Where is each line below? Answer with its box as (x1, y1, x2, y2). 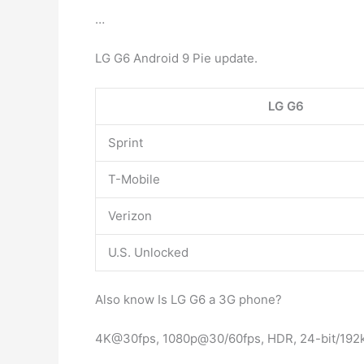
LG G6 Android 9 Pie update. (95, 50, 258, 66)
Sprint (108, 135, 143, 150)
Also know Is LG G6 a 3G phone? (95, 291, 282, 307)
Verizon (108, 208, 152, 223)
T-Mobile (108, 171, 160, 187)
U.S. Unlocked (108, 245, 188, 260)
